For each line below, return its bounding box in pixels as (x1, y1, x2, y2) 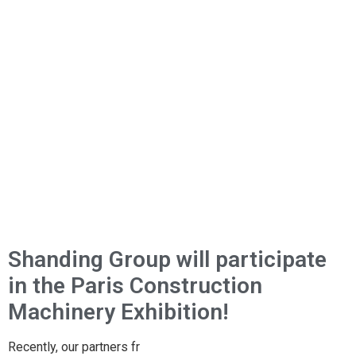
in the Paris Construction (8, 272, 262, 299)
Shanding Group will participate (8, 246, 327, 273)
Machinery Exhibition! (8, 298, 229, 325)
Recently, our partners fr (8, 339, 140, 354)
